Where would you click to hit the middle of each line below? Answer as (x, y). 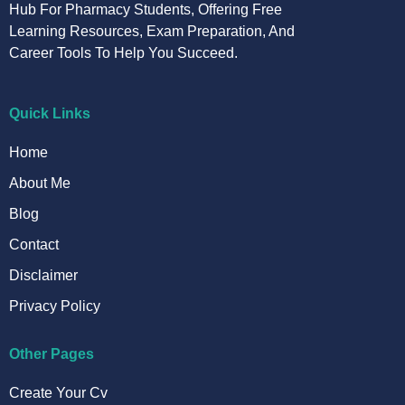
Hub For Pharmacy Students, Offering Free (146, 9)
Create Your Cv (58, 393)
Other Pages (52, 354)
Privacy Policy (55, 306)
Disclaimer (43, 276)
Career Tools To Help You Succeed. (123, 53)
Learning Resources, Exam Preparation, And (152, 31)
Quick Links (50, 114)
